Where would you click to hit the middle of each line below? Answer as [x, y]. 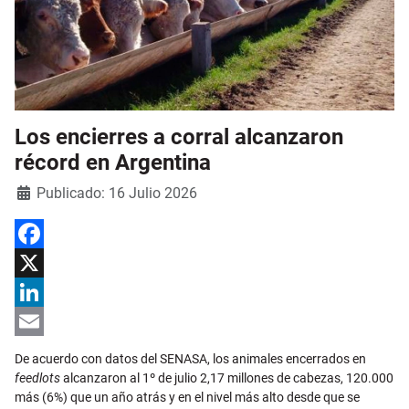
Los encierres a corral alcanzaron [179, 137]
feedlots [37, 378]
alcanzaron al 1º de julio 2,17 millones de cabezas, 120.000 [227, 378]
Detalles [38, 191]
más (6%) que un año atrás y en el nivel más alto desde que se [187, 398]
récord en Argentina [113, 163]
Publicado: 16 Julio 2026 [117, 194]
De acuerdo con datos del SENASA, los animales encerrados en [190, 359]
